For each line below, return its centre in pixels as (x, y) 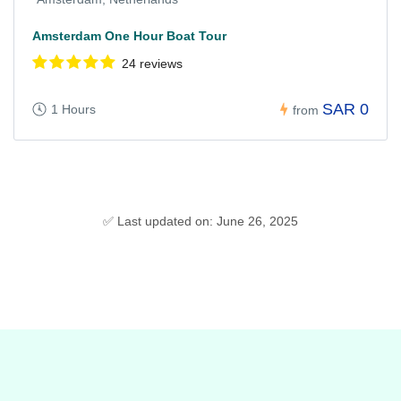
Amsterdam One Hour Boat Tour (129, 36)
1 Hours (73, 110)
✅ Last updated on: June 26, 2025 (200, 222)
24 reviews (152, 64)
